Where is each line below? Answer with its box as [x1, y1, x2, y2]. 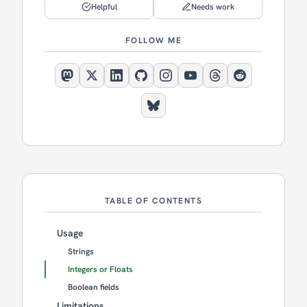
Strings [68, 245, 94, 257]
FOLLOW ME [125, 34, 182, 46]
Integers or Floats [68, 263, 133, 275]
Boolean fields [68, 281, 119, 293]
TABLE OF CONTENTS [104, 195, 203, 206]
